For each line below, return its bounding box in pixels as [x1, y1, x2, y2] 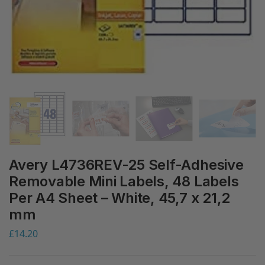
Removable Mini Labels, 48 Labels [9, 173, 239, 190]
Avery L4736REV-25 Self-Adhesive [9, 156, 244, 173]
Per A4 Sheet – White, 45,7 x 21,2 [9, 189, 231, 206]
